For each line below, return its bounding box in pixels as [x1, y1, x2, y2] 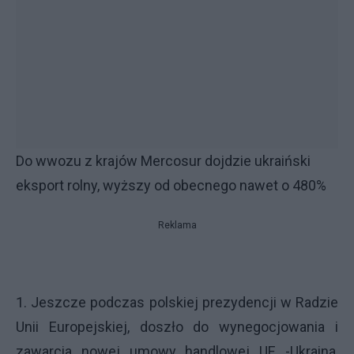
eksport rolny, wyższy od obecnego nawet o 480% [16, 177, 326, 194]
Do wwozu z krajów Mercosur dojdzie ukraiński [16, 153, 311, 169]
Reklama [157, 220, 197, 231]
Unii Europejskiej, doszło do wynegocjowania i [16, 318, 338, 335]
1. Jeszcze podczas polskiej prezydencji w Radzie [16, 294, 338, 311]
